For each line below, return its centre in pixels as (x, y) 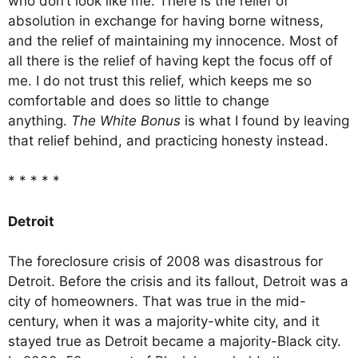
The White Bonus (126, 120)
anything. (40, 120)
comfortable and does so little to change (139, 100)
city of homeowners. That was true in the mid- (157, 301)
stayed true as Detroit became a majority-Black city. (175, 341)
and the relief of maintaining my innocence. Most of (173, 40)
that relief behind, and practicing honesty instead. (168, 140)
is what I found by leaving (265, 120)
